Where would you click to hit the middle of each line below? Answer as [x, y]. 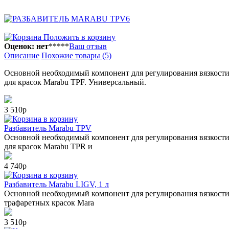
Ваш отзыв [88, 46]
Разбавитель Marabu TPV [48, 128]
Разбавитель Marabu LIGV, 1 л [56, 184]
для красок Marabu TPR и [48, 146]
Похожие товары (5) [76, 55]
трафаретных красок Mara [49, 202]
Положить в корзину [78, 37]
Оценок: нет [26, 46]
